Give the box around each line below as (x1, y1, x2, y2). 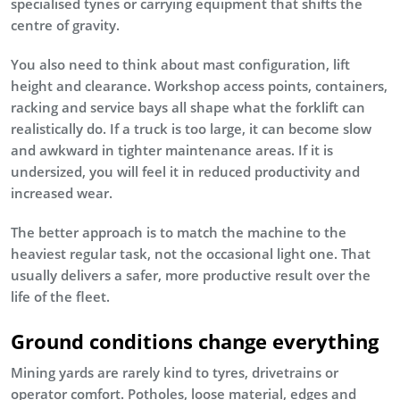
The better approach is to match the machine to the (11, 222, 346, 241)
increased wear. (11, 183, 112, 202)
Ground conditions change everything (11, 327, 379, 354)
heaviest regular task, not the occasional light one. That (11, 244, 371, 262)
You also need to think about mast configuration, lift (11, 54, 350, 73)
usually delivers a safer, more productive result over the (11, 265, 371, 284)
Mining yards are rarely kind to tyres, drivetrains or (11, 362, 338, 381)
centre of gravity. (11, 15, 120, 34)
